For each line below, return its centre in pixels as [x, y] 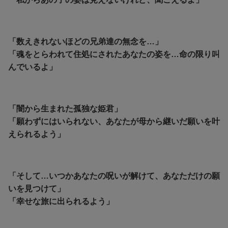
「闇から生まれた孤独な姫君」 [65, 109]
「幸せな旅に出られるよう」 [61, 202]
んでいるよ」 [33, 67]
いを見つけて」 [37, 189]
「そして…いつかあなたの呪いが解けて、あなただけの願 [114, 176]
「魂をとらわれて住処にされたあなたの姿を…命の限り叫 [114, 54]
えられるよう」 [37, 134]
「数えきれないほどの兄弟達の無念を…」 [85, 42]
